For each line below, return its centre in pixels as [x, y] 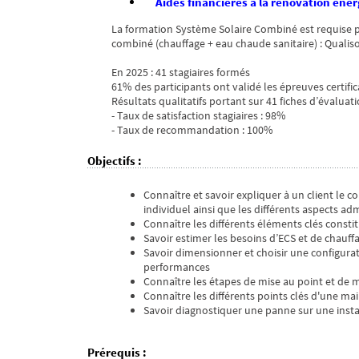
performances [177, 267]
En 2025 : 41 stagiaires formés [181, 73]
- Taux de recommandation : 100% [192, 130]
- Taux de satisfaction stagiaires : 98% [199, 116]
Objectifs [111, 161]
